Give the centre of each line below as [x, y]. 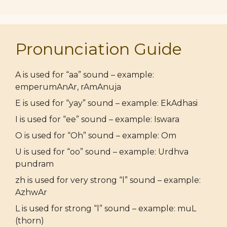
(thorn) [30, 221]
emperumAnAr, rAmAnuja [68, 87]
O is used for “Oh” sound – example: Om [96, 136]
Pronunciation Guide [99, 49]
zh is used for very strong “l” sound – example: [108, 180]
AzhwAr [31, 192]
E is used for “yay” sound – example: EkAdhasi [106, 103]
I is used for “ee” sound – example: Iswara [97, 119]
